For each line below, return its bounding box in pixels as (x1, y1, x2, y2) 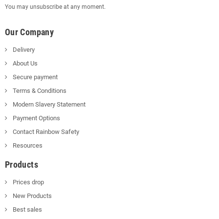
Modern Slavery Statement (11, 101, 86, 108)
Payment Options (11, 114, 60, 122)
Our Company (5, 27, 54, 37)
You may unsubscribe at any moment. (5, 3, 106, 10)
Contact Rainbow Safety (11, 128, 79, 135)
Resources (11, 142, 43, 149)
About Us (11, 60, 38, 67)
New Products (11, 192, 52, 199)
